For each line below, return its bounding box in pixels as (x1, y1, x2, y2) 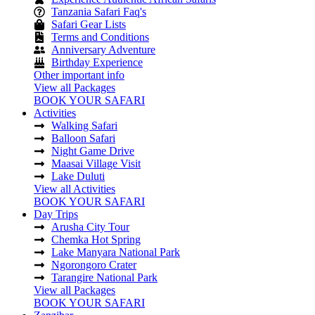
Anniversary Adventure (51, 44, 155, 56)
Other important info (34, 69, 124, 81)
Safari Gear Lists (51, 18, 126, 30)
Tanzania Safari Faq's (51, 6, 146, 18)
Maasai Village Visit (51, 157, 141, 169)
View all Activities (34, 183, 115, 195)
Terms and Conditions (51, 31, 149, 43)
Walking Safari (51, 120, 117, 131)
